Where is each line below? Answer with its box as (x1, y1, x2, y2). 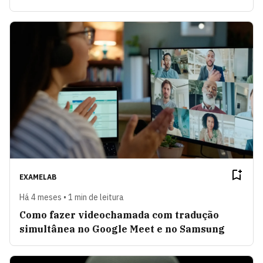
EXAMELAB (19, 172, 56, 181)
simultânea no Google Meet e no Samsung (19, 222, 225, 235)
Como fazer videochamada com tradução (19, 208, 219, 221)
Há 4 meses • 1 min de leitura (19, 191, 124, 203)
